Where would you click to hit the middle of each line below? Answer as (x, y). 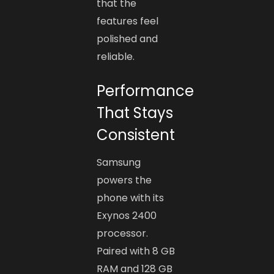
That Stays (135, 113)
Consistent (136, 135)
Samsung (119, 163)
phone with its (131, 198)
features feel (128, 21)
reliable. (116, 57)
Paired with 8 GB (136, 251)
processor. (123, 234)
